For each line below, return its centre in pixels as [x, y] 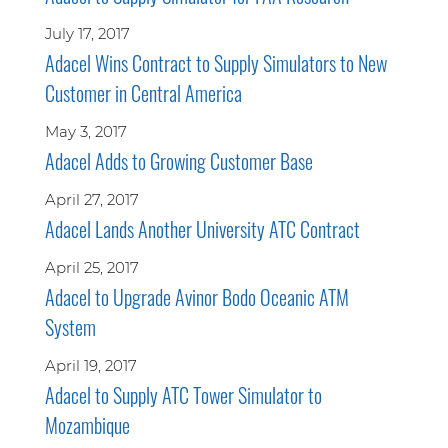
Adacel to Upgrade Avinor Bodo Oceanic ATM [196, 297]
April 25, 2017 [91, 267]
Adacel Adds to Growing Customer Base [178, 161]
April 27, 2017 [91, 199]
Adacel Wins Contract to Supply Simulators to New [215, 63]
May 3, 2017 [85, 131]
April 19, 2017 [90, 365]
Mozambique [87, 425]
